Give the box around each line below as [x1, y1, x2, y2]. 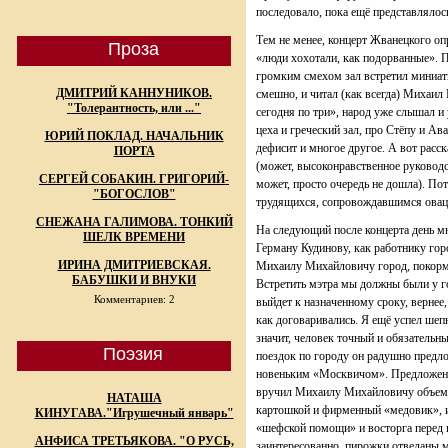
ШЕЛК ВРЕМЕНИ [83, 230, 185, 244]
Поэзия [103, 344, 163, 364]
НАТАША [106, 391, 162, 405]
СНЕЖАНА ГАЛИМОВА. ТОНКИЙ [35, 215, 233, 229]
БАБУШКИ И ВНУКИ [72, 273, 196, 287]
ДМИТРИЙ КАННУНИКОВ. [56, 86, 212, 100]
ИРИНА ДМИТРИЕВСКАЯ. [57, 258, 211, 272]
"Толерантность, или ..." [67, 101, 201, 115]
